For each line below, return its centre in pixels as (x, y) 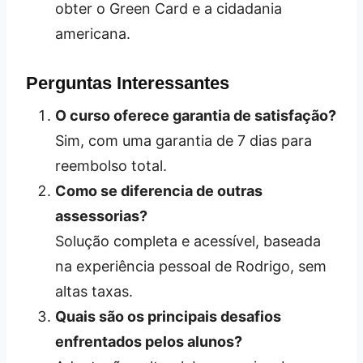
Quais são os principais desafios (168, 317)
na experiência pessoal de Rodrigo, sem (191, 267)
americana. (93, 34)
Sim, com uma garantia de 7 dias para (184, 141)
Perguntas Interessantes (128, 83)
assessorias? (101, 216)
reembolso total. (111, 166)
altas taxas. (94, 292)
